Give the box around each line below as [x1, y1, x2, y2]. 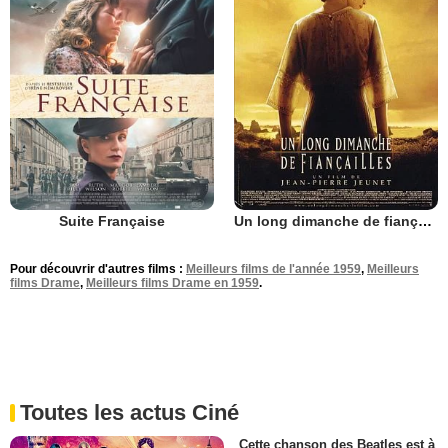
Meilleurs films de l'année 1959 [186, 261, 361, 276]
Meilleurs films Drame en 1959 [86, 275, 259, 290]
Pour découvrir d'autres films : [10, 261, 186, 276]
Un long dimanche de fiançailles [418, 212, 432, 229]
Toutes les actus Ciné [20, 399, 239, 425]
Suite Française [59, 212, 165, 229]
